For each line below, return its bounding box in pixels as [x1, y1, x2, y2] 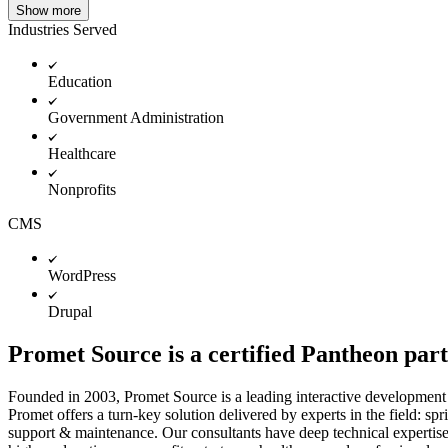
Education [48, 72, 112, 90]
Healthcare [48, 144, 116, 162]
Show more [16, 2, 81, 18]
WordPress [48, 266, 116, 284]
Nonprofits [48, 180, 116, 198]
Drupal [48, 302, 92, 320]
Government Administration [48, 108, 224, 126]
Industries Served [8, 20, 117, 38]
